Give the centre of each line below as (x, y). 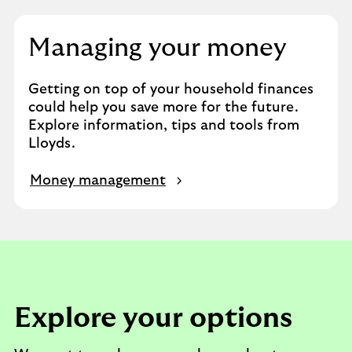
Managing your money (158, 48)
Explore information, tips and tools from (164, 126)
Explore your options (153, 318)
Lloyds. (52, 144)
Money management (98, 181)
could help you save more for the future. (163, 108)
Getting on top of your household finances (171, 90)
